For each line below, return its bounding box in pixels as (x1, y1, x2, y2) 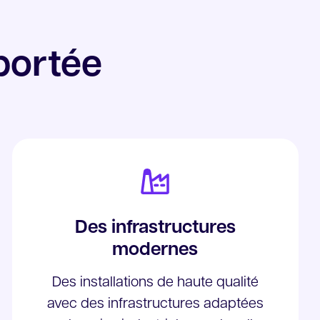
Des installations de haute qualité (51, 276, 259, 290)
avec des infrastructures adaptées (46, 297, 264, 311)
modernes (112, 241, 199, 260)
